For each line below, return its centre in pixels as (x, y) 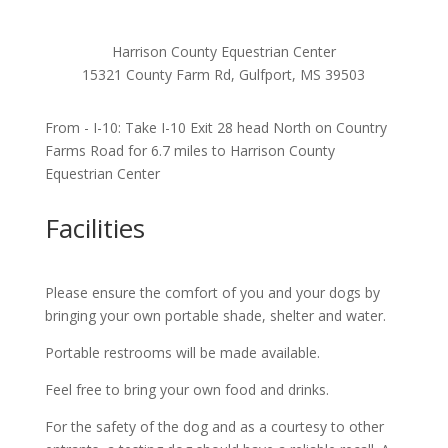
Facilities (94, 228)
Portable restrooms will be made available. (182, 353)
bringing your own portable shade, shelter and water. (215, 316)
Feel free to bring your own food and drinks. (186, 390)
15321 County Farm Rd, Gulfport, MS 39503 (224, 75)
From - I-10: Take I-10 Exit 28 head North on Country (215, 128)
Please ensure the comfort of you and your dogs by (212, 293)
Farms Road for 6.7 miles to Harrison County (189, 151)
